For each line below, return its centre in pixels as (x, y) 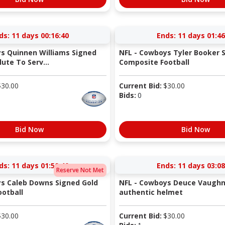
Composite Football (154, 62)
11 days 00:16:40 (40, 35)
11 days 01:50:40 (40, 165)
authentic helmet (151, 192)
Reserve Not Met (80, 170)
